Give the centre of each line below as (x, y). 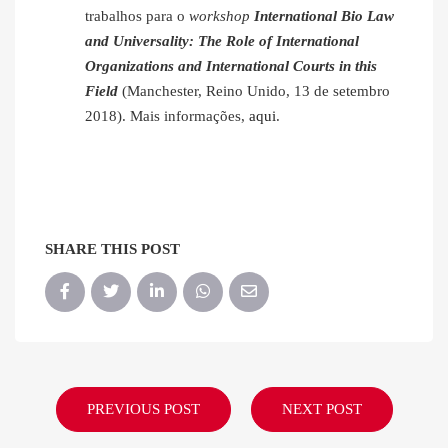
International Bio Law (324, 16)
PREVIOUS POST (143, 409)
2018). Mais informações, (167, 116)
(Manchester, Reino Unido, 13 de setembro (254, 91)
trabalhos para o (137, 16)
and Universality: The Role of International (222, 41)
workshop (221, 16)
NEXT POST (321, 409)
